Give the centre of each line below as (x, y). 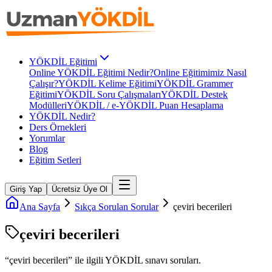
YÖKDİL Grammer (195, 83)
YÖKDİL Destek (194, 94)
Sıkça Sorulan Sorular (117, 207)
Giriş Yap (26, 189)
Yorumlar (47, 138)
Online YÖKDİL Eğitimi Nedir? (91, 73)
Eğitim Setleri (55, 160)
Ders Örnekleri (58, 127)
